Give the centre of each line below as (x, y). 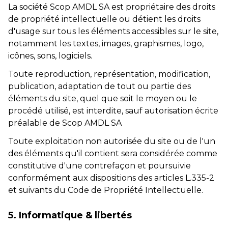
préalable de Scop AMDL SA (65, 123)
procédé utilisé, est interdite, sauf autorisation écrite (113, 111)
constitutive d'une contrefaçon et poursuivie (99, 166)
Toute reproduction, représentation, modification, (109, 74)
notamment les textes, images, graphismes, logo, (106, 44)
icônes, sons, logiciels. (50, 56)
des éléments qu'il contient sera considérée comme (113, 153)
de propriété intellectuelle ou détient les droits (104, 19)
